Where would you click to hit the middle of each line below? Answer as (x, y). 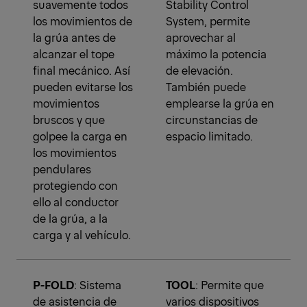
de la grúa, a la (70, 218)
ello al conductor (76, 202)
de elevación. (199, 70)
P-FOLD (53, 285)
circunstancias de (212, 120)
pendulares (62, 169)
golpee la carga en (80, 136)
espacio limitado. (209, 136)
